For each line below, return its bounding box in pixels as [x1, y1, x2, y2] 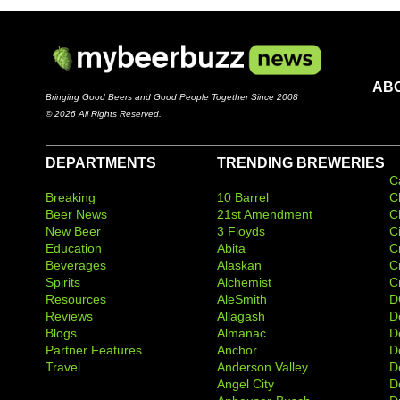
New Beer [46, 223, 101, 238]
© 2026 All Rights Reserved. [46, 108, 162, 119]
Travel [46, 359, 80, 374]
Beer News [46, 206, 107, 221]
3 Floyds [217, 223, 266, 238]
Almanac [217, 325, 267, 340]
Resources [46, 291, 106, 306]
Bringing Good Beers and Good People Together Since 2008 [46, 91, 298, 102]
